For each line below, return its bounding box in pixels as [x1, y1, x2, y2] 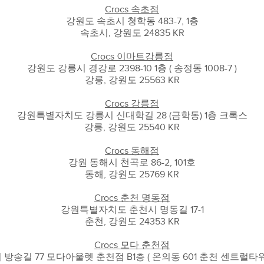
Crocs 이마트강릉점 [91, 51, 173, 62]
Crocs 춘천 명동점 [94, 193, 170, 203]
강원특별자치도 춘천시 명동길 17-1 [60, 204, 204, 215]
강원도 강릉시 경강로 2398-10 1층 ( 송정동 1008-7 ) [27, 63, 237, 74]
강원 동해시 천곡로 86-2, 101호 [68, 157, 196, 168]
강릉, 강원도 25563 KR [84, 75, 180, 85]
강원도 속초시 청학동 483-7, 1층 [65, 16, 199, 27]
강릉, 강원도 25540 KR [84, 122, 180, 133]
